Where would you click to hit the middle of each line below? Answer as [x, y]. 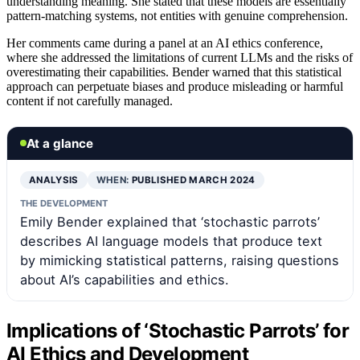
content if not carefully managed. [90, 100]
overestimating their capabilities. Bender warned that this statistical [174, 72]
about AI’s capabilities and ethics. [125, 279]
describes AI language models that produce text [171, 241]
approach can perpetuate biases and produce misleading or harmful [175, 86]
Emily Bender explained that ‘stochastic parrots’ [170, 221]
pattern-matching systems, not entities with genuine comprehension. [177, 15]
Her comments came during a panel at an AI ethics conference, [165, 43]
